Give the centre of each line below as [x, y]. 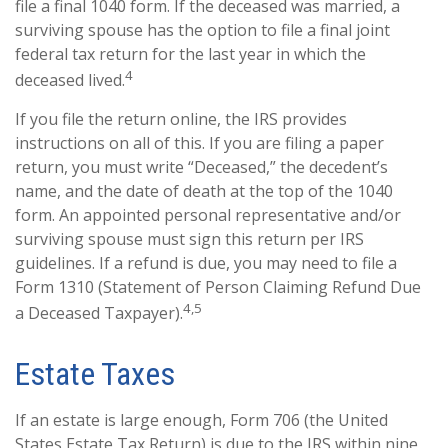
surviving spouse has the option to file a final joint [202, 29]
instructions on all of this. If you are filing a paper [199, 142]
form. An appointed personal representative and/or [208, 214]
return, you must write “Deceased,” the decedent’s [201, 166]
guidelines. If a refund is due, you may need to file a [206, 262]
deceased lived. [70, 79]
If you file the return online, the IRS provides [181, 118]
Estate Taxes [95, 374]
